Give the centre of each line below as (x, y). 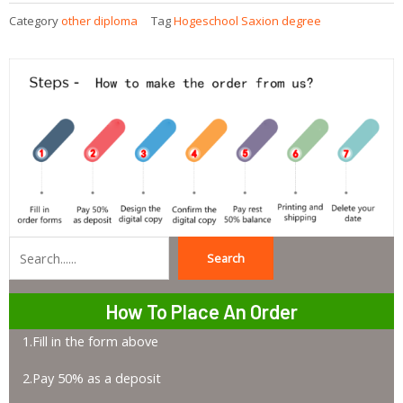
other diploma (99, 20)
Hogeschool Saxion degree (247, 20)
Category (34, 20)
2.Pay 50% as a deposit (91, 378)
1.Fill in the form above (90, 340)
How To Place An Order (201, 311)
